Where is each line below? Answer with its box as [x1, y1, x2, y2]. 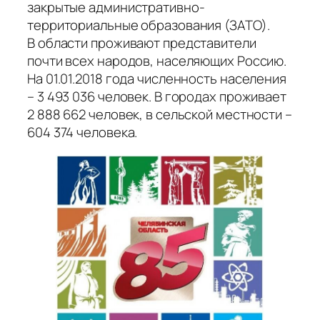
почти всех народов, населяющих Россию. [27, 51, 287, 71]
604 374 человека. [27, 123, 138, 142]
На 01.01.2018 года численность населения [27, 69, 286, 89]
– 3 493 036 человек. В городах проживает [27, 87, 286, 106]
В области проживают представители [27, 34, 256, 53]
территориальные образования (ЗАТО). [27, 16, 270, 35]
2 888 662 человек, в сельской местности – [27, 105, 292, 124]
